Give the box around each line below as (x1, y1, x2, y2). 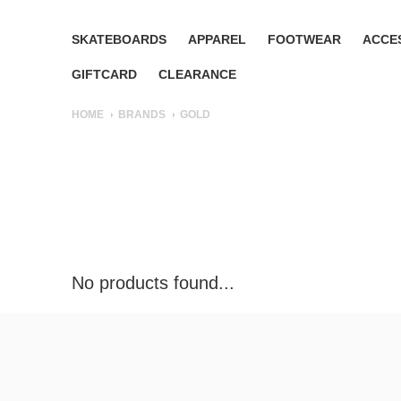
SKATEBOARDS (72, 32, 166, 47)
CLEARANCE (158, 67, 236, 81)
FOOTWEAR (268, 32, 341, 47)
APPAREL (188, 32, 246, 47)
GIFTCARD (72, 67, 137, 81)
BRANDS (118, 108, 166, 121)
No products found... (72, 273, 235, 294)
